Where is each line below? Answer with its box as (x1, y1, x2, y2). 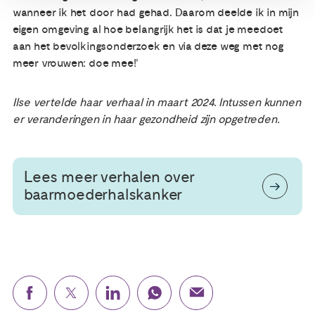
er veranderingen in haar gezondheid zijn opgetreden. (12, 112, 280, 127)
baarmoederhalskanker (24, 186, 183, 205)
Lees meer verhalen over (24, 168, 194, 187)
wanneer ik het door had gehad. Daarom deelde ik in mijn (12, 5, 299, 20)
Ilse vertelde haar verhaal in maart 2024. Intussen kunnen (12, 96, 301, 110)
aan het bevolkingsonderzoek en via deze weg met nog (12, 39, 284, 53)
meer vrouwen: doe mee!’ (12, 56, 139, 70)
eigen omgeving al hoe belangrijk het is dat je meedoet (12, 22, 284, 37)
